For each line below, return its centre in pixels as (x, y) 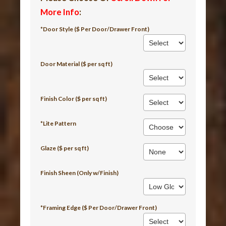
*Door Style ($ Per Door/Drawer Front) (95, 29)
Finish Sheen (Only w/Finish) (80, 173)
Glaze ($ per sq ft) (65, 148)
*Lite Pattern (59, 123)
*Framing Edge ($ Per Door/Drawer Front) (99, 207)
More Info (60, 12)
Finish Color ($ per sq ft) (74, 98)
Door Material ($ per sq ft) (77, 64)
